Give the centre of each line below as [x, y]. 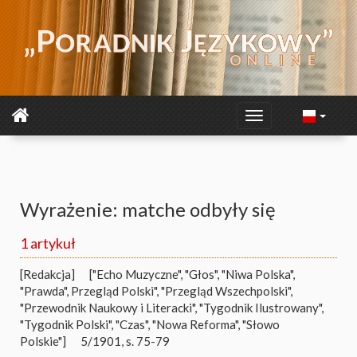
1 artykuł [48, 243]
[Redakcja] [47, 274]
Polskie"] [43, 341]
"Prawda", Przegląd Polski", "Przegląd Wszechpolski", [156, 291]
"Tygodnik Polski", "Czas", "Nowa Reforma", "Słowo [150, 324]
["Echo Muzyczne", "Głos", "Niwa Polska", [192, 274]
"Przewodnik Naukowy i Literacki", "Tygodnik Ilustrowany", [172, 308]
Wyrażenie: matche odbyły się [148, 209]
